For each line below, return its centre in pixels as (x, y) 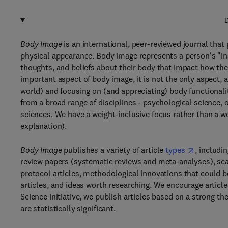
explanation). (44, 126)
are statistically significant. (68, 208)
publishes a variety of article (114, 150)
